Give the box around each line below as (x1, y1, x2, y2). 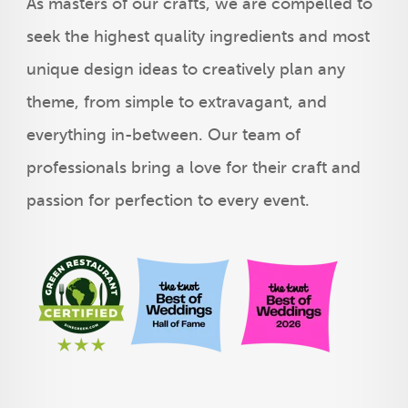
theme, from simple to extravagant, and (25, 93, 327, 111)
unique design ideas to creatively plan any (25, 60, 345, 78)
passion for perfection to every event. (25, 191, 314, 209)
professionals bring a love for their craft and (25, 158, 361, 177)
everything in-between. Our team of (25, 126, 301, 144)
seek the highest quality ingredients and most (25, 27, 370, 46)
